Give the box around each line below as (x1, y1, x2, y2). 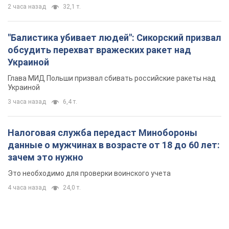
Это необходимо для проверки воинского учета (8, 169, 171, 178)
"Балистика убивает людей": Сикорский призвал (8, 32, 221, 43)
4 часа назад (8, 184, 46, 192)
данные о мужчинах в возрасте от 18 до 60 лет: (8, 140, 220, 151)
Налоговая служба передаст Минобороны (8, 127, 197, 139)
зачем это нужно (8, 152, 83, 163)
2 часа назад (8, 3, 46, 11)
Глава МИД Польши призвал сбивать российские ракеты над (8, 74, 216, 83)
